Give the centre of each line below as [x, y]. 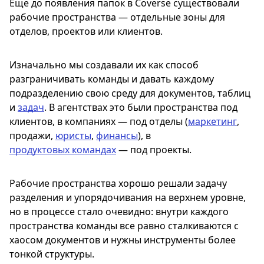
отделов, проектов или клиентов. [86, 31]
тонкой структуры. [52, 254]
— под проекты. [154, 149]
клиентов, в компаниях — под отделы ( [99, 121]
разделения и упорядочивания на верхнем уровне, [128, 197]
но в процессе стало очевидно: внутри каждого [119, 211]
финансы [117, 135]
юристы [73, 135]
